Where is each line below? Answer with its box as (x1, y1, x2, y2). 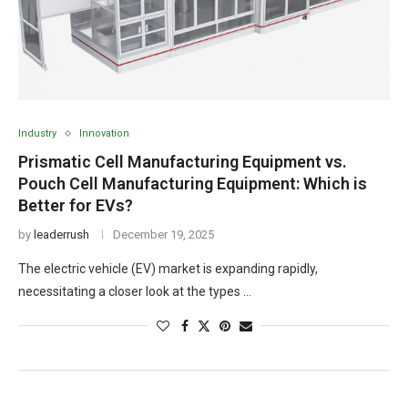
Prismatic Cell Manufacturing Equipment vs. (18, 152, 347, 171)
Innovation (79, 127, 129, 139)
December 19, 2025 (113, 228, 214, 241)
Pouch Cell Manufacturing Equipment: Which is (18, 174, 367, 193)
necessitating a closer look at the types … (18, 284, 251, 299)
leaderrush (34, 228, 89, 241)
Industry (18, 127, 56, 139)
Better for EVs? (18, 196, 133, 215)
